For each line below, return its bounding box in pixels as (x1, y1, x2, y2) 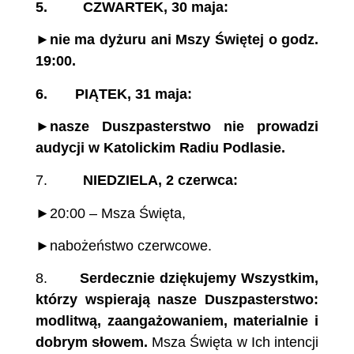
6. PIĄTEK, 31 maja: (35, 85, 192, 102)
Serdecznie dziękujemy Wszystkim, (75, 270, 319, 287)
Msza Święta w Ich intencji (148, 334, 319, 351)
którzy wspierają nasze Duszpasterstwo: (35, 292, 319, 308)
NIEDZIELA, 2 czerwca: (55, 172, 238, 189)
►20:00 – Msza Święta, (35, 205, 186, 221)
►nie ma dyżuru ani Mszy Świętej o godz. (35, 32, 319, 48)
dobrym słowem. (35, 334, 149, 351)
